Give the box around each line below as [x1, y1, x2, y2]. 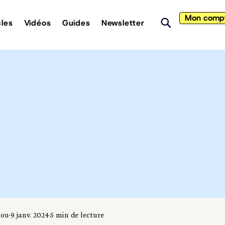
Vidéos [24, 18, 51, 28]
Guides [62, 18, 90, 28]
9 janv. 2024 [11, 212, 48, 220]
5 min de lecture [50, 212, 104, 220]
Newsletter [101, 18, 145, 28]
